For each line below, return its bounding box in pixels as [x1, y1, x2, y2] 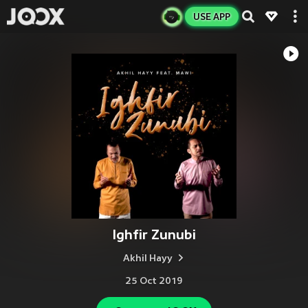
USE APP [193, 11, 230, 22]
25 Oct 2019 [125, 276, 183, 287]
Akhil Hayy [122, 254, 173, 264]
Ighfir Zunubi [112, 227, 196, 243]
